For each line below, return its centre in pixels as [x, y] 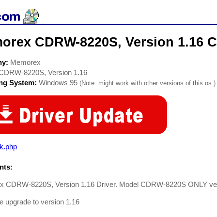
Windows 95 [58, 83]
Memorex [25, 62]
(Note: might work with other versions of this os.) [147, 83]
